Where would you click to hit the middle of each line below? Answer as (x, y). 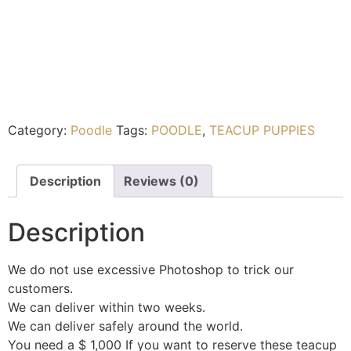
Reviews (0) (161, 181)
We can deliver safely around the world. (125, 326)
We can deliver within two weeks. (107, 307)
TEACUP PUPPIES (262, 130)
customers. (40, 288)
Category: (39, 130)
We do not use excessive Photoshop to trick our (151, 269)
